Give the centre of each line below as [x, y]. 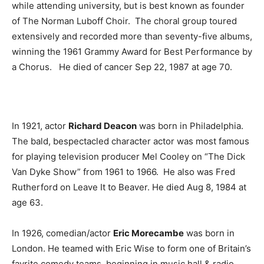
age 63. [27, 202]
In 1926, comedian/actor [62, 233]
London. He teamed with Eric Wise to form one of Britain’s [131, 248]
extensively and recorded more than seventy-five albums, [132, 36]
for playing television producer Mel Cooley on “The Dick [128, 156]
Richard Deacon [103, 126]
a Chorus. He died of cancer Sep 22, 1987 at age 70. [122, 67]
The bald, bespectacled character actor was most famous [131, 141]
